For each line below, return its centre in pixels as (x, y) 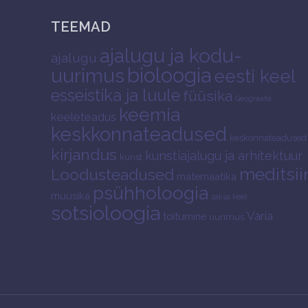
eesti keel (255, 76)
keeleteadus (84, 117)
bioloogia (169, 75)
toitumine (185, 216)
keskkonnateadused (139, 134)
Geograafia (253, 98)
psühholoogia (151, 193)
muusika (70, 196)
